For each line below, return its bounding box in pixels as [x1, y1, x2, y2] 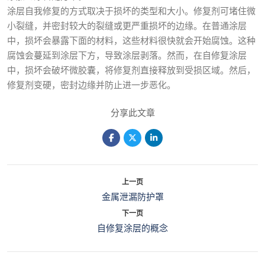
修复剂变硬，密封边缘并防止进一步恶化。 [7, 79, 176, 91]
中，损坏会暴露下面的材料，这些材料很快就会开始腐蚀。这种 [7, 35, 256, 47]
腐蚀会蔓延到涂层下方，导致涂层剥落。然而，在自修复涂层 [7, 50, 247, 62]
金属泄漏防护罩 [101, 191, 164, 203]
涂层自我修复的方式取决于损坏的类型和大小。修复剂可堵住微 [7, 5, 256, 17]
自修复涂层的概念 [97, 222, 168, 234]
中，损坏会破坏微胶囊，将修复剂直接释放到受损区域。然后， [7, 64, 256, 76]
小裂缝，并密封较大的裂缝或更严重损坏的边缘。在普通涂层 [7, 20, 247, 32]
